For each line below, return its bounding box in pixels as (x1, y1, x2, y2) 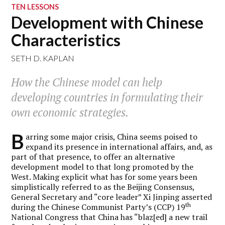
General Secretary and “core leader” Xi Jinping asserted (11, 191, 212, 202)
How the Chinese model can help (11, 75, 163, 90)
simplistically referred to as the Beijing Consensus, (11, 181, 195, 192)
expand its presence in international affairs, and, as (26, 141, 213, 152)
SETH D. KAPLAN (11, 53, 75, 63)
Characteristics (11, 30, 121, 50)
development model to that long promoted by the (11, 161, 194, 172)
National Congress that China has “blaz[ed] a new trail (11, 211, 208, 222)
